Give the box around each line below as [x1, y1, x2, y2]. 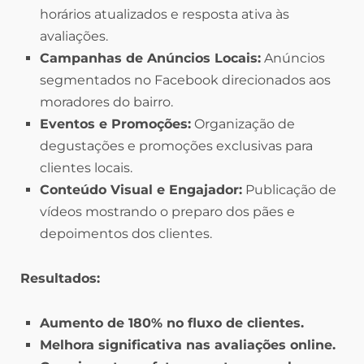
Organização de [191, 116, 295, 132]
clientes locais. [40, 160, 132, 176]
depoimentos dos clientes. [40, 226, 212, 242]
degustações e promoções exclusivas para [40, 138, 313, 154]
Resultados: [20, 271, 100, 287]
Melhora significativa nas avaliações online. [40, 337, 336, 353]
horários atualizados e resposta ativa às [40, 6, 289, 23]
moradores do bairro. [40, 94, 173, 110]
